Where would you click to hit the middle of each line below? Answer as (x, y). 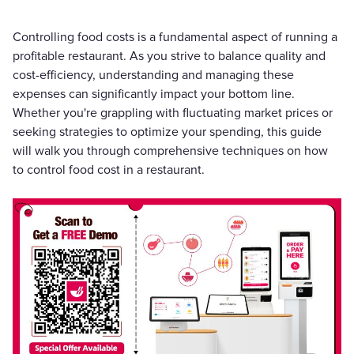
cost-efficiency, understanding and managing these (153, 75)
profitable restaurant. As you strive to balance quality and (169, 56)
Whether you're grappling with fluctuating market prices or (173, 113)
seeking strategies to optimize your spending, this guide (167, 132)
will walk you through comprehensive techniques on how (170, 151)
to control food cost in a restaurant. (109, 170)
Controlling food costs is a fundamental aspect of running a (175, 37)
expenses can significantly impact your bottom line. (154, 94)
